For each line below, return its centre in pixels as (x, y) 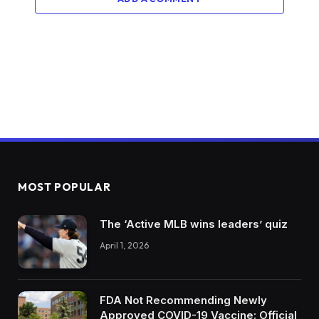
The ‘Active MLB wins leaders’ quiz (194, 224)
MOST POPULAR (64, 187)
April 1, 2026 (124, 246)
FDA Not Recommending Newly (183, 300)
